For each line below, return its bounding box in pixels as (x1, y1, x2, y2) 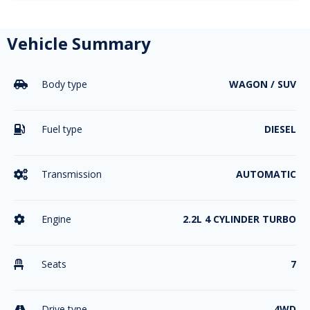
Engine (42, 212, 71, 226)
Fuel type (42, 122, 82, 136)
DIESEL (264, 122, 296, 136)
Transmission (42, 167, 102, 181)
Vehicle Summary (7, 32, 151, 55)
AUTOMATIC (236, 167, 296, 181)
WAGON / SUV (229, 77, 296, 91)
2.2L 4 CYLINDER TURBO (183, 212, 296, 226)
